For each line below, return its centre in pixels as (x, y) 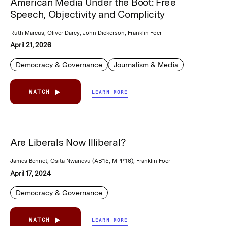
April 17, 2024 (31, 173)
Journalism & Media (146, 64)
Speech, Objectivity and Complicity (88, 14)
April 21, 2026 (31, 45)
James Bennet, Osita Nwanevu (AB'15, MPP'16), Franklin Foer (90, 161)
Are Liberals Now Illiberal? (68, 142)
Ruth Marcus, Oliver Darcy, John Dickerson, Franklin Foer (86, 33)
